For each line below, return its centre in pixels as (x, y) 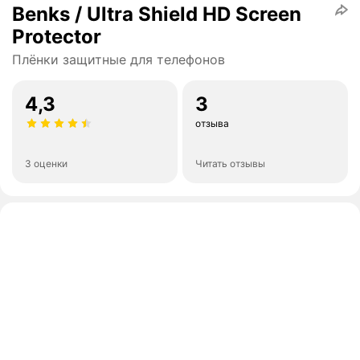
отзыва (212, 124)
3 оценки (46, 164)
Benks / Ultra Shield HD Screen (157, 14)
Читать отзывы (230, 164)
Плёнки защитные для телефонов (119, 60)
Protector (57, 37)
